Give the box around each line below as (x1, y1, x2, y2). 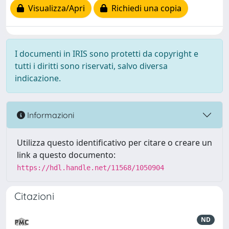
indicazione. (15, 73, 61, 84)
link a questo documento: (17, 149, 116, 161)
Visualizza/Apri (24, 3, 85, 14)
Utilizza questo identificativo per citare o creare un (17, 137, 212, 148)
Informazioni (25, 109, 74, 120)
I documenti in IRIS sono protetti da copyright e (15, 48, 198, 59)
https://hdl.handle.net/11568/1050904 (17, 164, 164, 172)
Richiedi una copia (107, 3, 181, 14)
